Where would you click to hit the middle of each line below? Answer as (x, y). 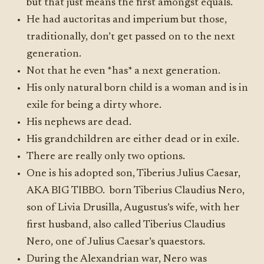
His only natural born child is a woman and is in (138, 88)
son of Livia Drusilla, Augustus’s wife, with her (133, 208)
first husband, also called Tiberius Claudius (126, 225)
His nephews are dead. (79, 123)
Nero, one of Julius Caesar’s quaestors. (116, 242)
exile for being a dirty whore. (94, 105)
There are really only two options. (106, 157)
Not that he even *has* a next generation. (124, 71)
